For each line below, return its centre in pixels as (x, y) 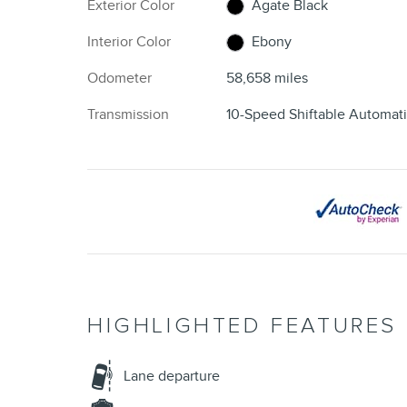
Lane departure (172, 377)
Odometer (119, 79)
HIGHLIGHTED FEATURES (242, 326)
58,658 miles (267, 79)
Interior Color (129, 42)
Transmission (128, 115)
